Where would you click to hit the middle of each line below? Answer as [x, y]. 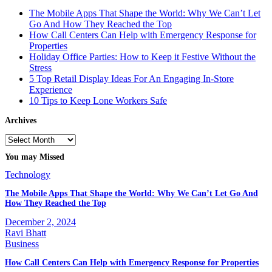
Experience [51, 89]
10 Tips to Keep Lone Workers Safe [98, 100]
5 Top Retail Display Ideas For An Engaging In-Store [131, 78]
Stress [40, 67]
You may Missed [35, 157]
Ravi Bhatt [25, 233]
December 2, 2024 [40, 222]
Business [22, 243]
